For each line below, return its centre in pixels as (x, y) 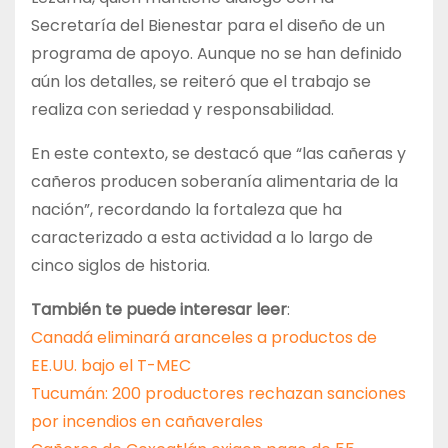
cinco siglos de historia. (120, 266)
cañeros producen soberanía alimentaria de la (214, 182)
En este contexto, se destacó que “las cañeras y (218, 154)
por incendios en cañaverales (147, 422)
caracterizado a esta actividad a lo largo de (202, 238)
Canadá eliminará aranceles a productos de (204, 338)
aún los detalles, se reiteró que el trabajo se (201, 82)
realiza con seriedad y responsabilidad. (182, 110)
